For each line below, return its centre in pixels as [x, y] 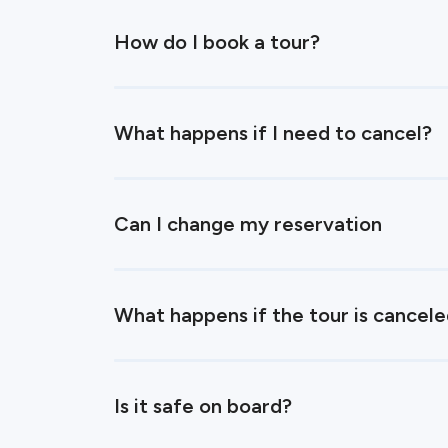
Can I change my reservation [248, 224]
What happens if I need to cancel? [273, 133]
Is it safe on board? [203, 406]
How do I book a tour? [217, 42]
